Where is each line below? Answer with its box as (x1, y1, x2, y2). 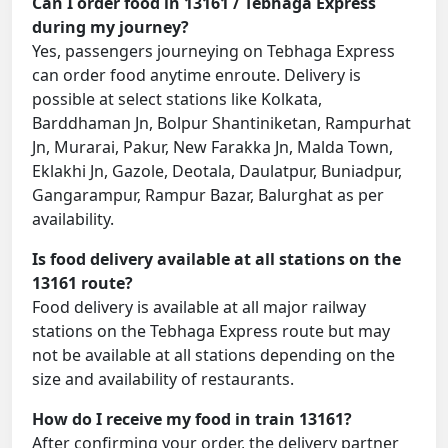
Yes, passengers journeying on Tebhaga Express (32, 40, 395, 63)
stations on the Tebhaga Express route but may (32, 320, 390, 343)
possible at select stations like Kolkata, (32, 88, 322, 111)
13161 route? (32, 272, 133, 295)
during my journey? (32, 16, 189, 39)
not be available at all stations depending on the (32, 344, 395, 367)
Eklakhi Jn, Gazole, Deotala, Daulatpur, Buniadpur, (32, 160, 402, 183)
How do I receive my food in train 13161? (32, 408, 352, 431)
